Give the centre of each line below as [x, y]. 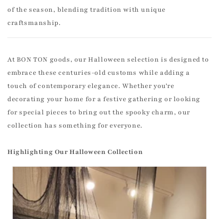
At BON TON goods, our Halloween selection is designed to [108, 60]
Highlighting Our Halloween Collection [75, 152]
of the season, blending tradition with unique [87, 10]
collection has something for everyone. [75, 126]
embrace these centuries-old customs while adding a [99, 73]
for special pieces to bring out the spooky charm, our [99, 113]
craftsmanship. [34, 23]
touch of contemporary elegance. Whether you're [91, 86]
